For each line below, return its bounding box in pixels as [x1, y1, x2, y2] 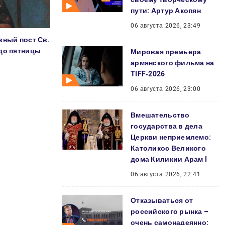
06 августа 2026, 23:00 [131, 85, 201, 92]
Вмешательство [131, 111, 190, 119]
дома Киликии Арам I [131, 155, 207, 163]
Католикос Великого [131, 144, 206, 152]
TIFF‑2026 [131, 70, 165, 78]
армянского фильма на [131, 59, 214, 67]
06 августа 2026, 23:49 [131, 22, 201, 29]
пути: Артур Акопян [131, 7, 201, 15]
